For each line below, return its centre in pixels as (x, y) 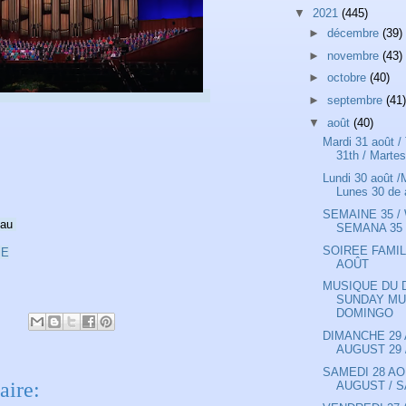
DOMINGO (365, 314)
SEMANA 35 (370, 227)
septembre (356, 101)
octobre (348, 78)
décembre (354, 33)
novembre (354, 55)
